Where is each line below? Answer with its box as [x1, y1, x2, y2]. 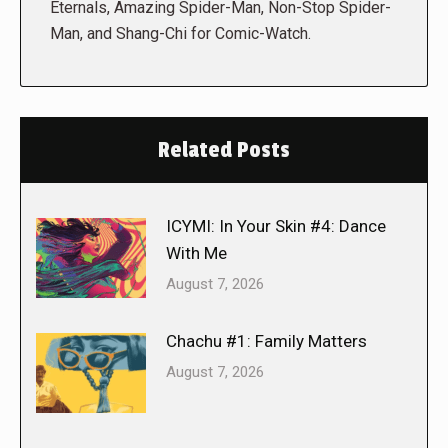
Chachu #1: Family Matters [166, 331, 367, 352]
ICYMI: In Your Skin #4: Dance [166, 216, 386, 237]
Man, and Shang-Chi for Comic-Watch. [50, 24, 311, 44]
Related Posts [158, 137, 290, 164]
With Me [166, 243, 227, 264]
